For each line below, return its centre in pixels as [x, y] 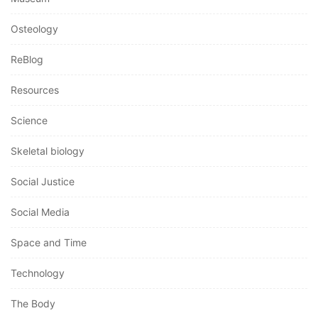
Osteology [34, 29]
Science [29, 121]
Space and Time [49, 243]
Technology [38, 273]
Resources [35, 90]
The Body [33, 304]
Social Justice [43, 182]
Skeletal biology [48, 151]
